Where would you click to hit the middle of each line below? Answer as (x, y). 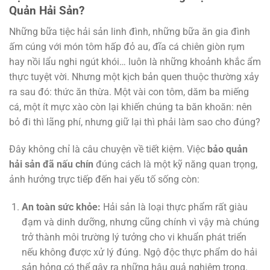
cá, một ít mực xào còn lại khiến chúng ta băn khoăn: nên (130, 107)
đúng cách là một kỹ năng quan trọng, (175, 165)
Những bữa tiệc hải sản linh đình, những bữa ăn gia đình (130, 31)
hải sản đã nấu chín (51, 165)
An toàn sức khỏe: (61, 207)
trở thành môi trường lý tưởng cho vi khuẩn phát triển (134, 237)
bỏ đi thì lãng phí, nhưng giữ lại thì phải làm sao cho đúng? (135, 122)
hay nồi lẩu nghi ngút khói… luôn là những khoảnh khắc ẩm (135, 61)
